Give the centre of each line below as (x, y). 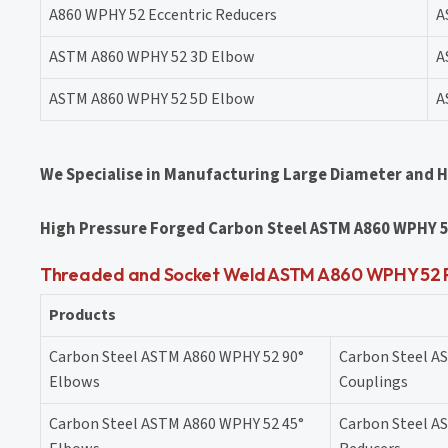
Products (82, 314)
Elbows (74, 381)
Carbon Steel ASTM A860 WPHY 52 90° (176, 356)
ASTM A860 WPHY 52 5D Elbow (152, 98)
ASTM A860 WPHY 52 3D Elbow (152, 56)
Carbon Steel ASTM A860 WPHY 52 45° (176, 423)
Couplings (373, 381)
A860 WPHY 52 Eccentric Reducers (163, 14)
